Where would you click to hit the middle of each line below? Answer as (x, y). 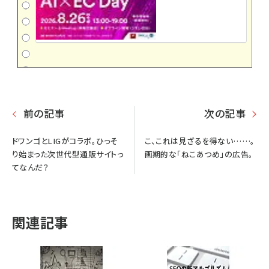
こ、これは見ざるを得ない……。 (200, 141)
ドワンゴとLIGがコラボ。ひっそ (65, 141)
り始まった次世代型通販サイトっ (68, 154)
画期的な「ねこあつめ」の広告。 (199, 154)
